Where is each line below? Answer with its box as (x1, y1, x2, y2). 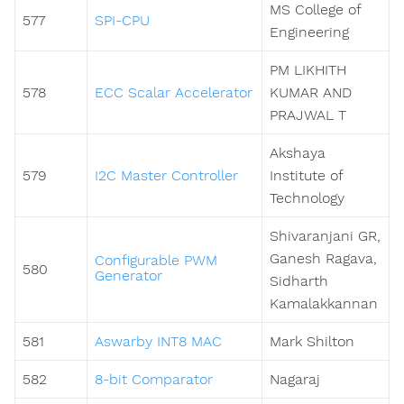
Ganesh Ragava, (270, 250, 377, 268)
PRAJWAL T (270, 106, 346, 124)
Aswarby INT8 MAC (95, 333, 222, 351)
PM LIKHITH (270, 61, 346, 79)
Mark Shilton (270, 333, 354, 351)
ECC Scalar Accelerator (95, 84, 252, 102)
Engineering (270, 23, 349, 41)
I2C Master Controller (95, 167, 238, 185)
